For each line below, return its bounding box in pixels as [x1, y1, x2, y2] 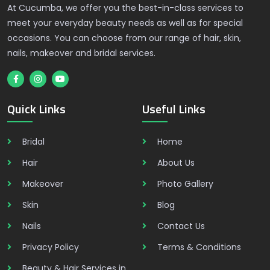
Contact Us [157, 220, 205, 232]
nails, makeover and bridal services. [7, 47, 155, 59]
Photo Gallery [157, 178, 213, 190]
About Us [157, 157, 195, 169]
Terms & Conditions [157, 241, 241, 253]
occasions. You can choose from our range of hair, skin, [7, 32, 241, 44]
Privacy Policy [22, 241, 79, 253]
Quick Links [7, 99, 66, 118]
